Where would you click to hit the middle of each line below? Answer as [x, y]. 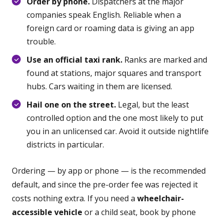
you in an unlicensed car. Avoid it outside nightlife [118, 131]
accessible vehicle [47, 212]
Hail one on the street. [71, 105]
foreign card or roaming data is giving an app [110, 28]
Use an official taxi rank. [74, 60]
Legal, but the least [152, 105]
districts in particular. [65, 145]
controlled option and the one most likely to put [115, 118]
